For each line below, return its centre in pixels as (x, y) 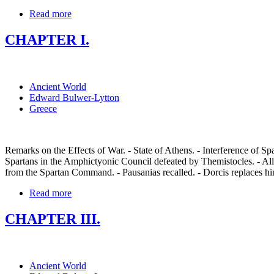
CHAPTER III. (53, 219)
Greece (43, 109)
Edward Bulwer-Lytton (74, 98)
